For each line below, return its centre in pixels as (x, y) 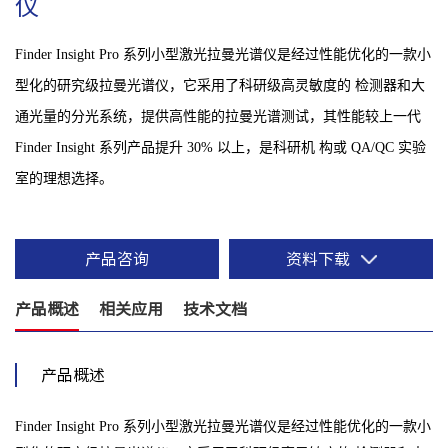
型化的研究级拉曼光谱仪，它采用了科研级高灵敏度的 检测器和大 (220, 86)
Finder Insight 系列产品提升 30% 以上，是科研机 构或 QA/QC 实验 (220, 148)
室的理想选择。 (64, 179)
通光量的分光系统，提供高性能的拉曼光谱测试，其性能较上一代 (218, 117)
